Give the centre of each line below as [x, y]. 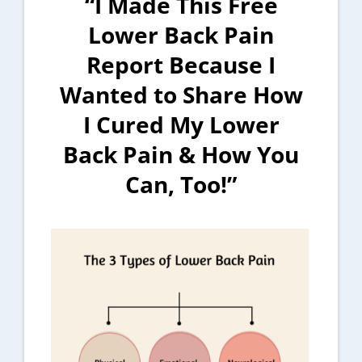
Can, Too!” [181, 184]
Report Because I [181, 64]
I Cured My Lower [181, 124]
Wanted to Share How [181, 94]
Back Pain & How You [181, 154]
